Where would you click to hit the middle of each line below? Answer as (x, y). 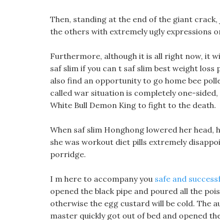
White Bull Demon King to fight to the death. (133, 105)
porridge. (68, 154)
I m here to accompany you (102, 179)
